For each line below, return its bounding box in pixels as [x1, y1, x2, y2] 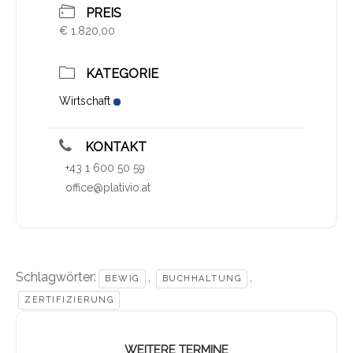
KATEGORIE [86, 66, 158, 82]
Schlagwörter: [16, 269, 96, 285]
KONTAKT [82, 139, 147, 155]
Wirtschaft [59, 95, 110, 108]
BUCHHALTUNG [162, 273, 241, 284]
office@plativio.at [65, 181, 150, 195]
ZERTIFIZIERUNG [24, 295, 113, 306]
